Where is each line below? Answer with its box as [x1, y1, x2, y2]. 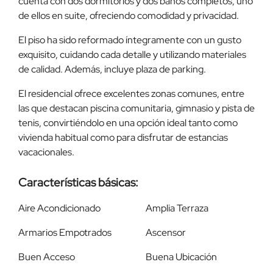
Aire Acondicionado [18, 202, 101, 215]
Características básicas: [18, 175, 138, 191]
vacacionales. [18, 146, 74, 159]
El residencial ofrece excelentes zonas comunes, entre [18, 87, 244, 101]
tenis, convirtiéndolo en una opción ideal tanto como [18, 116, 238, 130]
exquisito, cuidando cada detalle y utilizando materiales [18, 48, 246, 62]
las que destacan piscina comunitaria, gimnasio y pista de [18, 102, 255, 115]
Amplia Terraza [146, 202, 208, 215]
